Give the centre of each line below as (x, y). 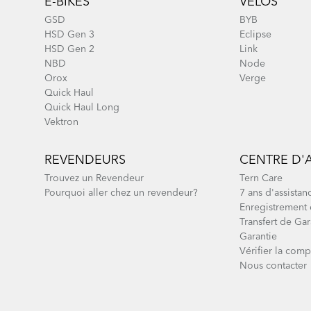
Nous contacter (273, 266)
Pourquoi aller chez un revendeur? (121, 193)
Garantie (258, 237)
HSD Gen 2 (69, 49)
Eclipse (255, 35)
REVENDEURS (85, 160)
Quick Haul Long (82, 108)
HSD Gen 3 (69, 35)
